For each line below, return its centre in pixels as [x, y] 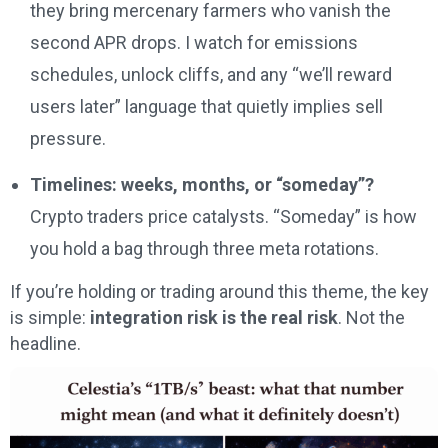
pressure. [68, 139]
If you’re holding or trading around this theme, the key [219, 292]
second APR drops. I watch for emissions [194, 43]
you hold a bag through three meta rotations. [204, 249]
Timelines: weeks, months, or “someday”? [202, 185]
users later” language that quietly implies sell [206, 107]
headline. [45, 344]
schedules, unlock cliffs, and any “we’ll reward [211, 75]
